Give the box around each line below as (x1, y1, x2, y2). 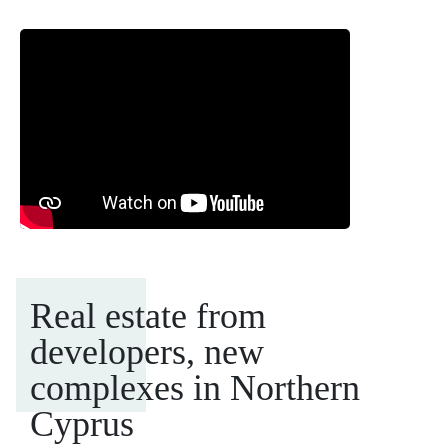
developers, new (30, 332, 264, 373)
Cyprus (30, 404, 134, 445)
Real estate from (30, 296, 266, 337)
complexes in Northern (30, 368, 360, 409)
